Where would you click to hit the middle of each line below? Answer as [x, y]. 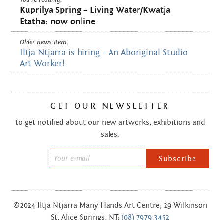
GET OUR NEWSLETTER [110, 106]
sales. [110, 134]
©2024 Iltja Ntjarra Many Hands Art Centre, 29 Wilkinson [110, 205]
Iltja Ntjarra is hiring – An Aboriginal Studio [104, 53]
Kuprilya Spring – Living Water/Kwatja [95, 10]
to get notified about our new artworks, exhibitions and [110, 122]
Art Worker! [42, 64]
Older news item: [44, 42]
